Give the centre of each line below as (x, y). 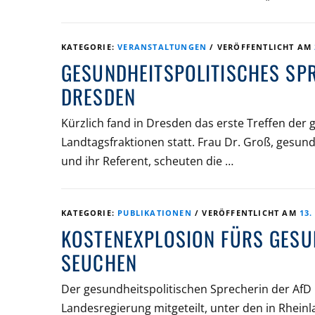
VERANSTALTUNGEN (162, 46)
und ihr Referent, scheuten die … (147, 161)
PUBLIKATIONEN (155, 212)
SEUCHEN (99, 262)
